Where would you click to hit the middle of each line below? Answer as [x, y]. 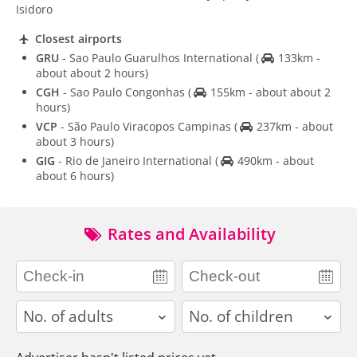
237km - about [293, 127]
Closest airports [76, 39]
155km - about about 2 [269, 92]
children [206, 309]
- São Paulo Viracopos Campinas [146, 127]
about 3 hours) [75, 142]
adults [34, 309]
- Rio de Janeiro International [135, 161]
